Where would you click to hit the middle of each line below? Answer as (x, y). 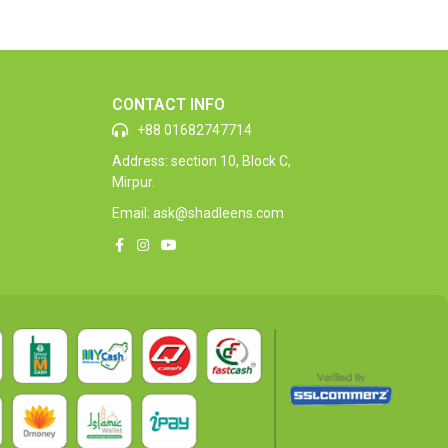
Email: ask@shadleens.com (198, 212)
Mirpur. (133, 181)
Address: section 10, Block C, (201, 160)
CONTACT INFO (168, 104)
